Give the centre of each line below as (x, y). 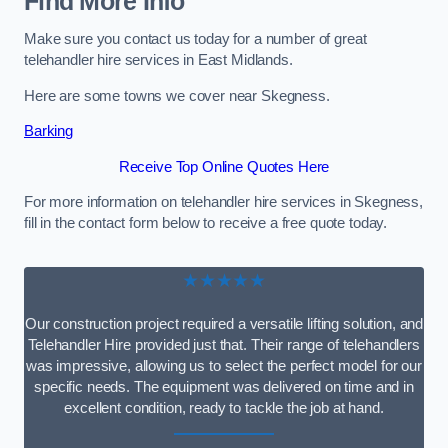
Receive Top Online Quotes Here (224, 166)
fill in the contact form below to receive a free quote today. (206, 223)
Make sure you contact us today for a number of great (195, 38)
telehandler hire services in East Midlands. (158, 59)
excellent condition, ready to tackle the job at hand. (224, 407)
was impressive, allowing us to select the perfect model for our (224, 365)
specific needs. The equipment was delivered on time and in (224, 386)
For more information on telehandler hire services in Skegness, (223, 202)
